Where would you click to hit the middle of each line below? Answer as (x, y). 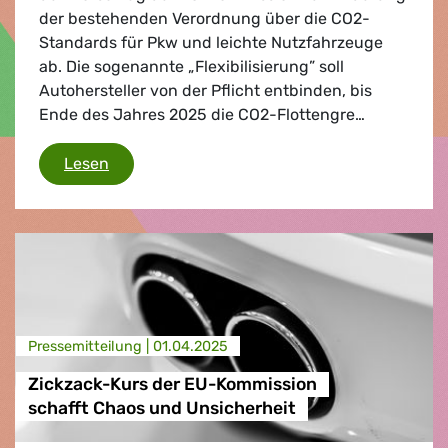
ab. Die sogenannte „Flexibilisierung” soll (191, 66)
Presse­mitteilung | (90, 346)
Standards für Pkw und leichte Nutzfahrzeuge (211, 42)
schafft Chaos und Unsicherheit (161, 408)
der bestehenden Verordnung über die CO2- (204, 18)
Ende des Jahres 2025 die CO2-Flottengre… (202, 114)
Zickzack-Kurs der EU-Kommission (172, 384)
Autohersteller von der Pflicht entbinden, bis (205, 90)
